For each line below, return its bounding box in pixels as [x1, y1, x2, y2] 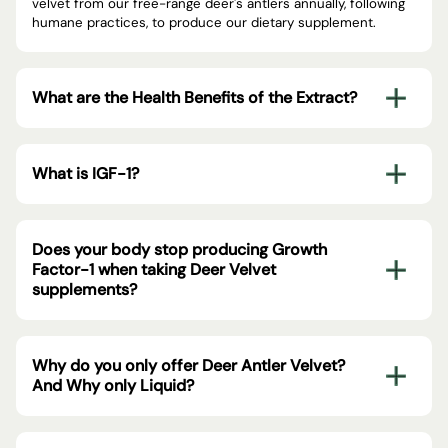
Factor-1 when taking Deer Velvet [32, 258, 276, 280]
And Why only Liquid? [32, 374, 194, 396]
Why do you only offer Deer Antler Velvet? [32, 354, 345, 376]
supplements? [32, 278, 137, 300]
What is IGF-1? [32, 162, 139, 184]
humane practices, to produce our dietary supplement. [32, 13, 376, 31]
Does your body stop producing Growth [32, 238, 327, 260]
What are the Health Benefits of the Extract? [32, 86, 357, 108]
